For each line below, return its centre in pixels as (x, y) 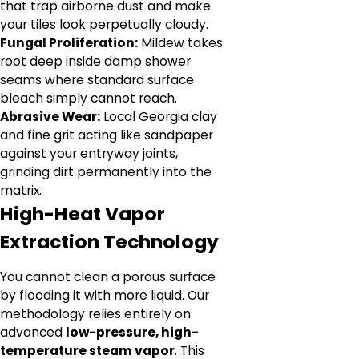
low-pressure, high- (132, 333)
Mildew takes (180, 42)
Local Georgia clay (159, 116)
